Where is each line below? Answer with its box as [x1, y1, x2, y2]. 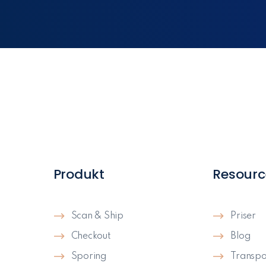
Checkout [71, 232, 111, 242]
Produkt [53, 165, 104, 184]
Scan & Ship [71, 211, 123, 221]
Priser [230, 211, 256, 221]
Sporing [71, 252, 106, 262]
